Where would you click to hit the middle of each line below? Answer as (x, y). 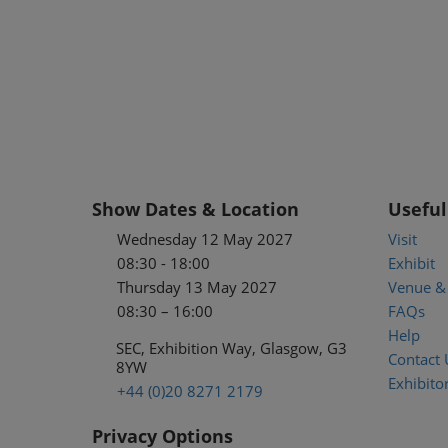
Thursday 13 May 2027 (197, 287)
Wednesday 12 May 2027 (205, 239)
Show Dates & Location (195, 209)
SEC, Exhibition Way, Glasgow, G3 (231, 348)
